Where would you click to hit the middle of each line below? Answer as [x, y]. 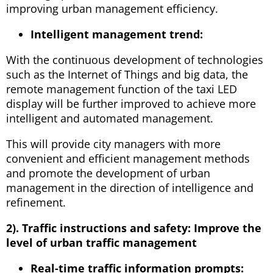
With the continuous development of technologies [135, 59]
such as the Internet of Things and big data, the [127, 74]
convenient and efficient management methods [128, 158]
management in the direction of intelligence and [130, 187]
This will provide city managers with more [113, 144]
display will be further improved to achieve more [131, 103]
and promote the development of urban [108, 173]
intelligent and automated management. [110, 118]
